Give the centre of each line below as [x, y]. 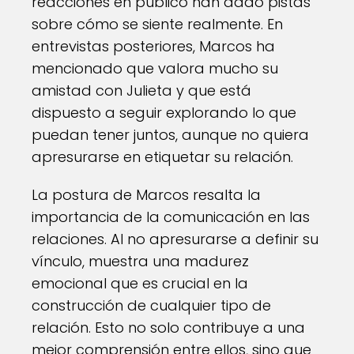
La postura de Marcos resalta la [146, 195]
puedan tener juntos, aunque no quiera [170, 135]
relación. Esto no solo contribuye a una [168, 328]
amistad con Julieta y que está [141, 90]
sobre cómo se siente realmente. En [157, 24]
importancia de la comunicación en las [171, 217]
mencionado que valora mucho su [155, 68]
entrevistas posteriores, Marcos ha [153, 46]
